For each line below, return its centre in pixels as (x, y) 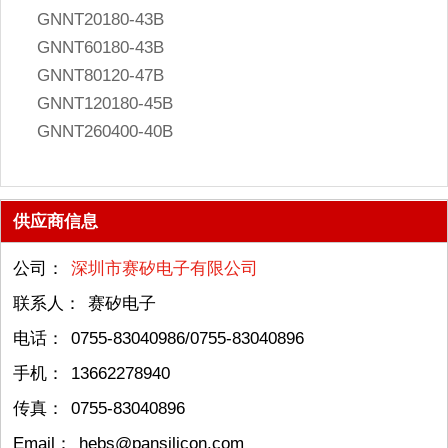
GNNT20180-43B (101, 20)
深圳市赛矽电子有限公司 (165, 268)
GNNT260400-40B (105, 132)
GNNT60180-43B (101, 48)
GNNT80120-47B (101, 76)
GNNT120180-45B (105, 104)
